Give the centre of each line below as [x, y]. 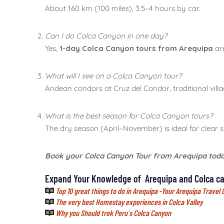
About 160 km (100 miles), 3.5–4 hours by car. [122, 8]
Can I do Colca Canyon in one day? [106, 35]
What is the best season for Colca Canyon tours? [129, 115]
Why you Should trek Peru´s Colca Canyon [113, 213]
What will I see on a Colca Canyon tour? [113, 75]
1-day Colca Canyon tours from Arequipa [136, 48]
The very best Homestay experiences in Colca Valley [130, 202]
